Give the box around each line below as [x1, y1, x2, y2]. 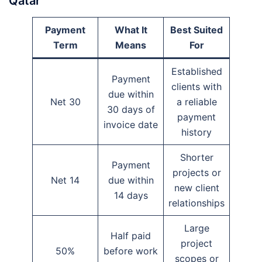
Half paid [111, 229, 151, 242]
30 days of [106, 103, 155, 115]
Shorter [180, 151, 213, 163]
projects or [172, 166, 221, 178]
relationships [168, 196, 225, 209]
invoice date [104, 118, 158, 130]
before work [104, 244, 158, 257]
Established [171, 65, 222, 77]
